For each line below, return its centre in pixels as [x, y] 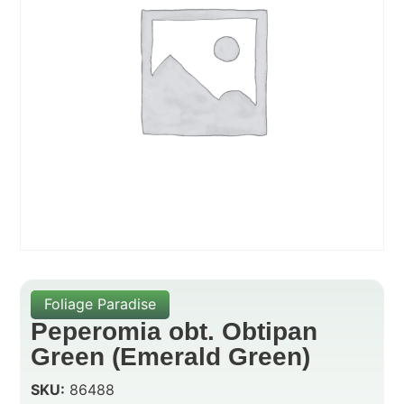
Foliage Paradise [101, 304]
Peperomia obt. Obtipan [174, 332]
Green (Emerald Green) [171, 357]
